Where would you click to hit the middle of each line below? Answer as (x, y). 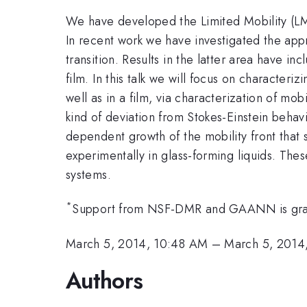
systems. (88, 174)
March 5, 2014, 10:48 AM (137, 244)
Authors (105, 281)
